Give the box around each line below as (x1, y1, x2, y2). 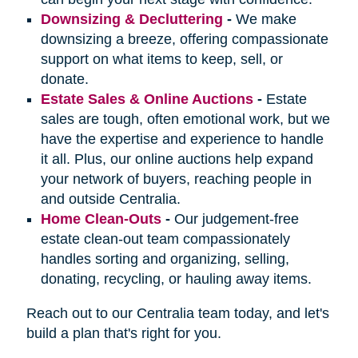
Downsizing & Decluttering (40, 11, 223, 28)
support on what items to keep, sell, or (40, 51, 283, 68)
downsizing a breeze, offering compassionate (40, 31, 328, 48)
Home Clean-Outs (40, 211, 161, 228)
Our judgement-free (173, 211, 299, 228)
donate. (40, 71, 89, 88)
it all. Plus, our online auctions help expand (40, 151, 313, 168)
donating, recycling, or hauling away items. (40, 271, 316, 288)
